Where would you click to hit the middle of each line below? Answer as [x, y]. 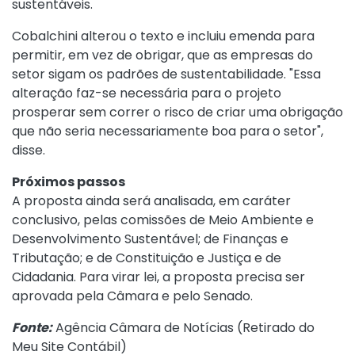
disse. [29, 150]
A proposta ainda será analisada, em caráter [151, 200]
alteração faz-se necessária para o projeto [147, 93]
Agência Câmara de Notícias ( [147, 327]
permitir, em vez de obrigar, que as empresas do [162, 55]
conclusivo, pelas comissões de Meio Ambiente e [163, 219]
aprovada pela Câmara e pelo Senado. [132, 296]
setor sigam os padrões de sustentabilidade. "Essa [166, 74]
